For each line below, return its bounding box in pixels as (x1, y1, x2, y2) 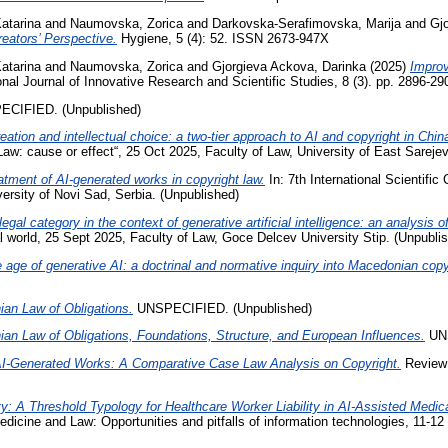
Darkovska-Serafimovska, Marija (212, 16, 401, 32)
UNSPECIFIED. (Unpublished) (133, 300, 312, 316)
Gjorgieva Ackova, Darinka (212, 58, 366, 74)
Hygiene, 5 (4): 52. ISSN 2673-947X (117, 31, 329, 47)
